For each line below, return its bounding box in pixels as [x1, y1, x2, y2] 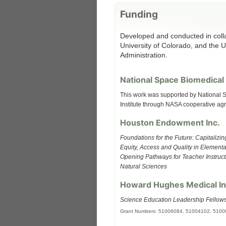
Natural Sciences [120, 163, 167, 170]
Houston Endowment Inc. [120, 118, 220, 128]
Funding [120, 9, 158, 20]
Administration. [120, 51, 167, 59]
